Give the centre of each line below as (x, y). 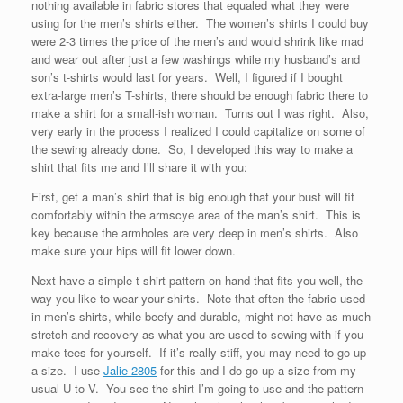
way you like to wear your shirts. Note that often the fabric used (198, 298)
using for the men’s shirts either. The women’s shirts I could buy (200, 23)
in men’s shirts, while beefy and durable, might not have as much (201, 316)
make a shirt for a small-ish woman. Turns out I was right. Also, (200, 113)
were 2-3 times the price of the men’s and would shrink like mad (197, 41)
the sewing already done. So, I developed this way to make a (192, 149)
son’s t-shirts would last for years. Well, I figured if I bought (187, 77)
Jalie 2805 (130, 370)
